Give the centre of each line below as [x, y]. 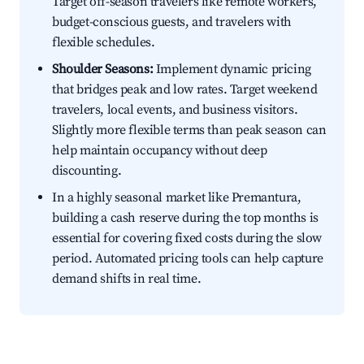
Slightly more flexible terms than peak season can [189, 130]
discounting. [87, 171]
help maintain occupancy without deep [160, 151]
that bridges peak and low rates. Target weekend [185, 90]
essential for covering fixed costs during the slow [187, 238]
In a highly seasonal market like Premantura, [177, 198]
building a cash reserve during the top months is [185, 218]
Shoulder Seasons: [103, 69]
